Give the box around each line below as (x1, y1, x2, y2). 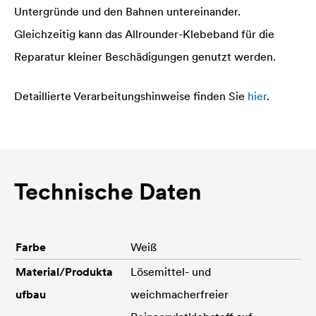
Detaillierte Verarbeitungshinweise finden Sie (14, 88, 248, 103)
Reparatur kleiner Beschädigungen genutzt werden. (14, 49, 276, 63)
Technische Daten (14, 176, 202, 206)
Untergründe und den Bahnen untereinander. (14, 4, 241, 18)
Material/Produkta (16, 264, 113, 279)
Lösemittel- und (130, 264, 211, 279)
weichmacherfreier (130, 286, 229, 301)
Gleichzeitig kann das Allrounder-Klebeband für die (14, 26, 274, 41)
